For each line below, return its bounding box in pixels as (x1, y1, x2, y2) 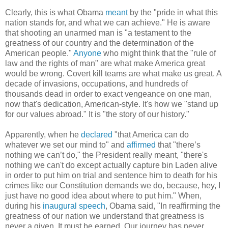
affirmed (127, 140, 156, 150)
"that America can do (112, 130, 189, 139)
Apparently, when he (5, 130, 81, 139)
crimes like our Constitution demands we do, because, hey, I (5, 181, 220, 190)
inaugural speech (43, 202, 105, 211)
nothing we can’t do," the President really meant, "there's (5, 151, 208, 160)
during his (5, 202, 43, 211)
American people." (5, 49, 73, 58)
